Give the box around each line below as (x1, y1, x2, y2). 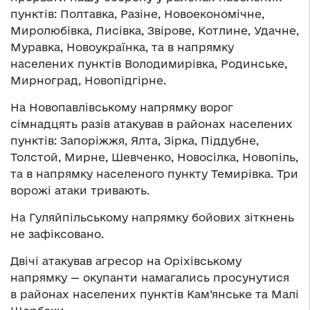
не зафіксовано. (10, 228, 104, 241)
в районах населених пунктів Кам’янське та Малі (10, 288, 299, 301)
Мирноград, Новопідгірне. (10, 74, 166, 87)
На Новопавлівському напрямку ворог (10, 101, 233, 114)
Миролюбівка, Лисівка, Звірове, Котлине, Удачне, (10, 24, 299, 37)
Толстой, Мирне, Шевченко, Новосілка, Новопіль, (10, 151, 298, 164)
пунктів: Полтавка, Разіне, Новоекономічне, (10, 8, 264, 21)
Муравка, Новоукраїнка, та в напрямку (10, 41, 234, 54)
